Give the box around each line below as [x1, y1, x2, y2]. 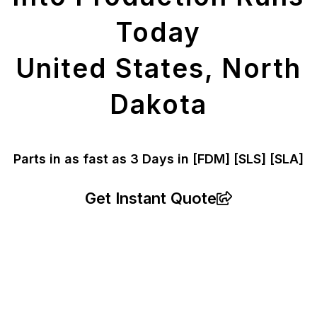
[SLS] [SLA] [234, 151, 304, 167]
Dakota [109, 88, 208, 121]
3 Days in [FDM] [130, 151, 234, 167]
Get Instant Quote [85, 189, 217, 208]
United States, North [15, 52, 301, 85]
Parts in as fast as [13, 151, 130, 167]
